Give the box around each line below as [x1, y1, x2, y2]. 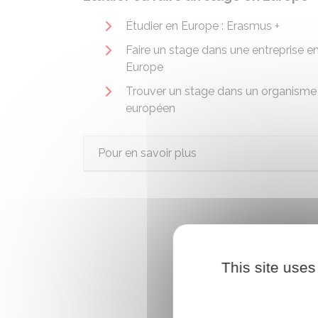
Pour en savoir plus [98, 146, 197, 160]
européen [126, 102, 175, 115]
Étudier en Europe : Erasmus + [126, 19, 280, 33]
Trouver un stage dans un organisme [126, 84, 317, 98]
